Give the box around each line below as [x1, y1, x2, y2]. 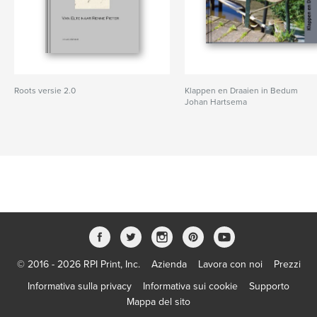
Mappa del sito [127, 296, 190, 308]
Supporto [249, 280, 289, 292]
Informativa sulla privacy [28, 280, 132, 292]
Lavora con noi [197, 258, 263, 270]
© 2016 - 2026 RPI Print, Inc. [16, 258, 140, 270]
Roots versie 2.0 [14, 86, 76, 96]
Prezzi [273, 258, 301, 270]
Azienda [151, 258, 187, 270]
